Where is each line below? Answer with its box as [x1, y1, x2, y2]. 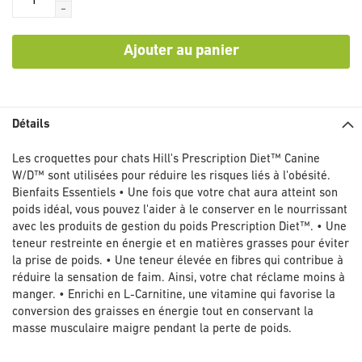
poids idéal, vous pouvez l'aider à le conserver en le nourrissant [12, 204, 347, 217]
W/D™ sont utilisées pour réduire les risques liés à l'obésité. [12, 170, 330, 183]
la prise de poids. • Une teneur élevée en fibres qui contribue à [12, 255, 343, 267]
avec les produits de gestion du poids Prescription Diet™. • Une [12, 221, 347, 234]
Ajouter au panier [123, 44, 239, 60]
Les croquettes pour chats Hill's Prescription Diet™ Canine [12, 153, 320, 166]
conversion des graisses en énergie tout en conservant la [12, 305, 314, 318]
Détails [12, 118, 50, 131]
